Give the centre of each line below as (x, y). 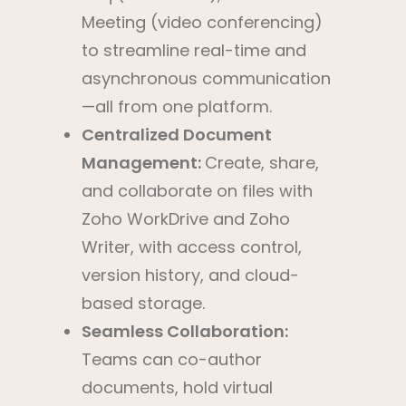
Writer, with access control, (192, 247)
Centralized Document (177, 135)
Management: (143, 163)
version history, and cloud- (190, 275)
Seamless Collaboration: (185, 331)
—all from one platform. (177, 106)
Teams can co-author (172, 359)
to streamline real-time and (194, 50)
